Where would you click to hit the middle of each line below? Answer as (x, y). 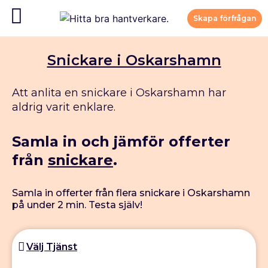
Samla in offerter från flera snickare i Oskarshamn (131, 193)
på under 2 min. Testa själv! (77, 205)
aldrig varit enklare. (64, 107)
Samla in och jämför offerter (121, 142)
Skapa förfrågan (224, 18)
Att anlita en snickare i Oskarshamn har (119, 93)
